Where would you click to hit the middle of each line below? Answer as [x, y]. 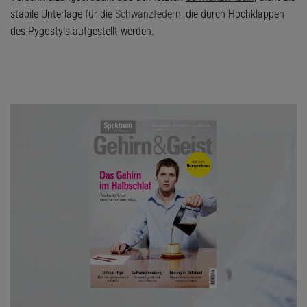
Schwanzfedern [148, 14]
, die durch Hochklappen [233, 14]
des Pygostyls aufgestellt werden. [82, 32]
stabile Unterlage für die [63, 14]
